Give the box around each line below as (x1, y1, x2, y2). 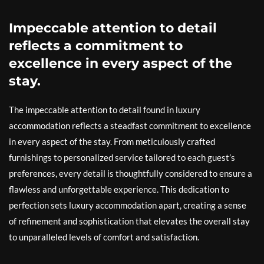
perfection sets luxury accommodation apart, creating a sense (9, 200, 246, 210)
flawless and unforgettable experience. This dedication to (9, 184, 229, 194)
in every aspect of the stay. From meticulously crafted (9, 136, 215, 147)
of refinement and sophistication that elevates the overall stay (9, 216, 250, 226)
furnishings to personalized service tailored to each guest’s (9, 152, 235, 163)
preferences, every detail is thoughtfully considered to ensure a (9, 168, 252, 179)
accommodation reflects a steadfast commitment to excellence (9, 120, 251, 131)
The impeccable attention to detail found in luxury (9, 104, 200, 115)
